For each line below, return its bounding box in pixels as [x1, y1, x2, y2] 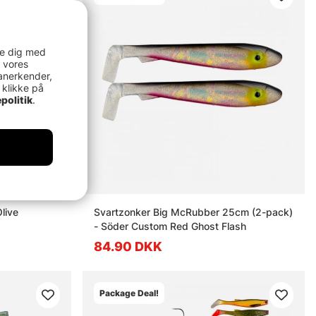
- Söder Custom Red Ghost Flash [94, 219, 247, 232]
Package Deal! [99, 287, 159, 298]
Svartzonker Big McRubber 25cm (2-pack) [94, 205, 293, 218]
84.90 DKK [94, 238, 163, 254]
